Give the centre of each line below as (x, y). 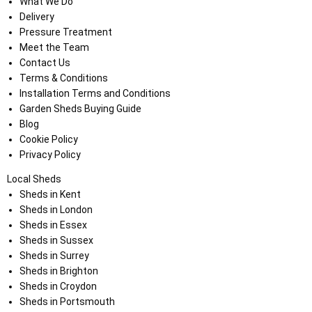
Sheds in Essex (53, 225)
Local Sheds (34, 179)
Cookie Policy (48, 140)
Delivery (37, 17)
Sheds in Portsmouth (67, 302)
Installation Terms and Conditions (95, 94)
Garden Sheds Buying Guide (80, 109)
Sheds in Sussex (56, 241)
